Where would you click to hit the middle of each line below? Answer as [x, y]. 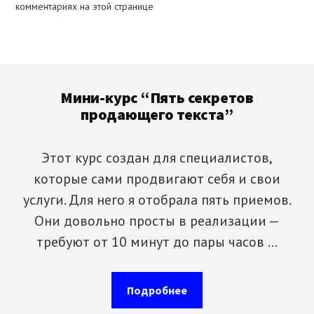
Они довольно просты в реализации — [157, 221]
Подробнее [157, 291]
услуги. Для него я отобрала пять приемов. [157, 200]
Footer [47, 76]
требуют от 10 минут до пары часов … [157, 242]
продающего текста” [157, 115]
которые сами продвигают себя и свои [157, 179]
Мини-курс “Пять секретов [157, 98]
